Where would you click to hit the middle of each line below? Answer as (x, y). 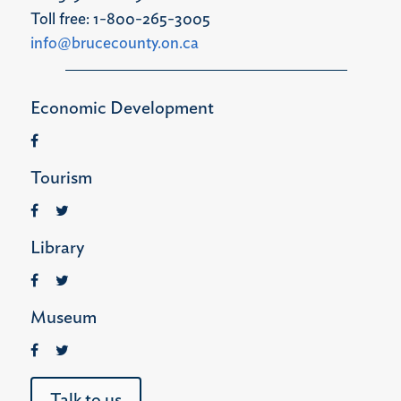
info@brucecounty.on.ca (114, 43)
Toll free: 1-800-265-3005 (120, 19)
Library (57, 247)
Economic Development (122, 108)
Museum (63, 317)
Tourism (61, 178)
